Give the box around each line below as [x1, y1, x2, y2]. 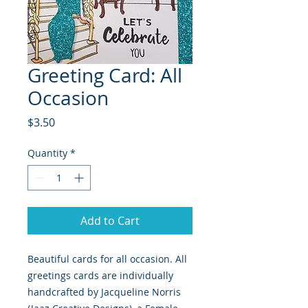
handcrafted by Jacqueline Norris [27, 285, 181, 299]
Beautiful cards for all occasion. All [27, 252, 187, 266]
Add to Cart [80, 213, 140, 229]
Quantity [27, 146, 67, 160]
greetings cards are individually [27, 269, 173, 283]
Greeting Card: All [27, 63, 182, 89]
